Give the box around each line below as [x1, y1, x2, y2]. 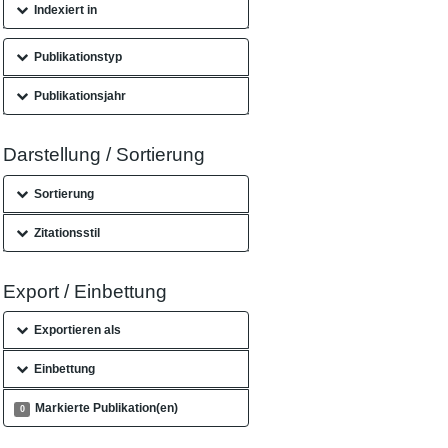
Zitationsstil [33, 225, 100, 240]
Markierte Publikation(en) [35, 401, 179, 415]
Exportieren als [33, 323, 121, 337]
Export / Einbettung [3, 280, 168, 302]
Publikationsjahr [33, 89, 126, 103]
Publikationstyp [33, 50, 122, 64]
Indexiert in [33, 3, 97, 17]
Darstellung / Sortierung [3, 144, 206, 165]
